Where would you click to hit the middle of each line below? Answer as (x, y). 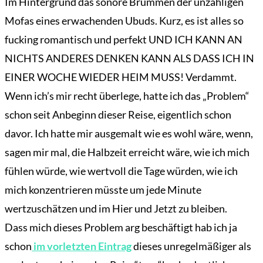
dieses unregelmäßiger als (191, 246)
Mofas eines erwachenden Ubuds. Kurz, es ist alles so (124, 21)
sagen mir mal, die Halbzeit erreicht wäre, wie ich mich (127, 152)
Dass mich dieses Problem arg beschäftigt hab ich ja (121, 227)
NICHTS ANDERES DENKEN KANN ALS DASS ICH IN (129, 58)
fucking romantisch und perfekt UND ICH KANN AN (124, 40)
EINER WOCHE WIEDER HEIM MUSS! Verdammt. (121, 77)
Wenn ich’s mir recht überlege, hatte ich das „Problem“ (127, 96)
